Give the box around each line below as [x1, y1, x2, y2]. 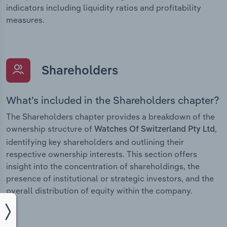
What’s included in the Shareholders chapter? [6, 94, 219, 107]
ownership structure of [6, 124, 94, 134]
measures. [6, 14, 45, 25]
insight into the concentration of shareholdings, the [6, 161, 200, 172]
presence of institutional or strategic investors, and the [6, 173, 214, 184]
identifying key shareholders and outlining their [6, 137, 184, 147]
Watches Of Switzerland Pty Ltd [94, 126, 215, 134]
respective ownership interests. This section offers [6, 149, 197, 160]
